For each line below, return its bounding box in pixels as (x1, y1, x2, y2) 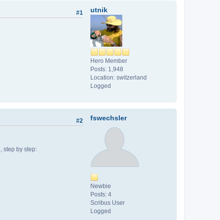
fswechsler (90, 114, 127, 122)
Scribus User (90, 199, 125, 207)
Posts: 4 (90, 191, 111, 198)
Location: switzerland (90, 74, 147, 82)
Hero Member (90, 57, 127, 65)
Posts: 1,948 (90, 66, 123, 73)
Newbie (90, 183, 111, 190)
